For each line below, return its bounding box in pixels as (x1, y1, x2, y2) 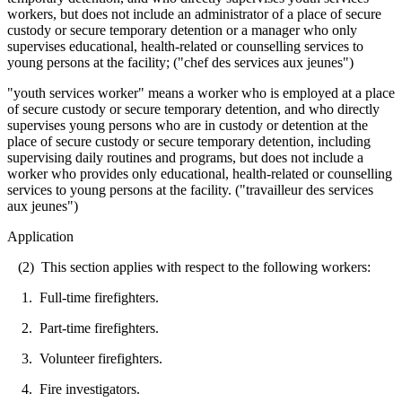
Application (7, 228, 74, 244)
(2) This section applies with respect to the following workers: (7, 258, 371, 275)
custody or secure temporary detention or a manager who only (7, 22, 357, 38)
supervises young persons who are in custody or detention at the (7, 117, 368, 133)
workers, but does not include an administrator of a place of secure (7, 5, 381, 22)
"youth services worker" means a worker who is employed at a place (7, 84, 395, 100)
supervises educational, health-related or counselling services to (7, 38, 363, 54)
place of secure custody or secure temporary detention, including (7, 133, 371, 149)
